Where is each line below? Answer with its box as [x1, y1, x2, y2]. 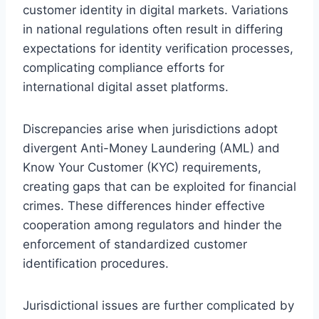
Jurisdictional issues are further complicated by [23, 298, 294, 313]
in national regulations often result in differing [23, 21, 283, 36]
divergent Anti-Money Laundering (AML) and [23, 140, 280, 155]
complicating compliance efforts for [23, 60, 224, 75]
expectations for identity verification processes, [23, 41, 293, 56]
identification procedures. [23, 256, 169, 271]
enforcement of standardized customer [23, 236, 247, 251]
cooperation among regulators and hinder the [23, 217, 282, 232]
